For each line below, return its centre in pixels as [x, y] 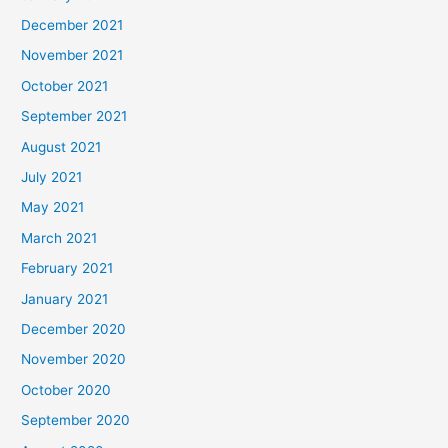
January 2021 [65, 298]
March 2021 [59, 237]
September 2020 [76, 420]
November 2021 [72, 55]
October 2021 [65, 85]
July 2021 [52, 177]
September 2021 [74, 116]
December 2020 [74, 329]
